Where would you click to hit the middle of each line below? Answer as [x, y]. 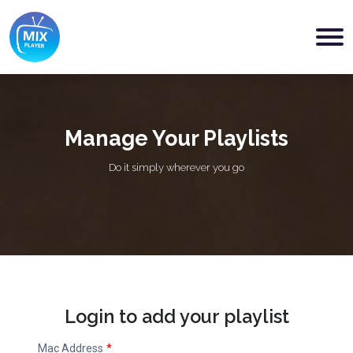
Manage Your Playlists [176, 138]
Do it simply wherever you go [176, 167]
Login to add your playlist [176, 316]
